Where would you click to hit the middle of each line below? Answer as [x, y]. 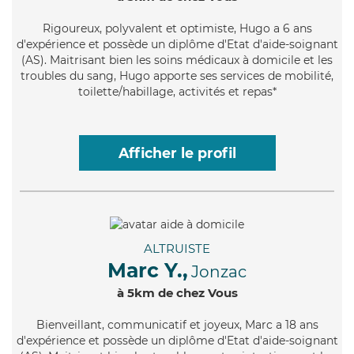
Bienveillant [69, 324]
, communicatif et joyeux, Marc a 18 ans [210, 324]
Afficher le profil [177, 153]
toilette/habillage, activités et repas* [177, 91]
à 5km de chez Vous [177, 292]
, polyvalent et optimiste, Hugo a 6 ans [205, 28]
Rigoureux [71, 28]
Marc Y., [148, 270]
